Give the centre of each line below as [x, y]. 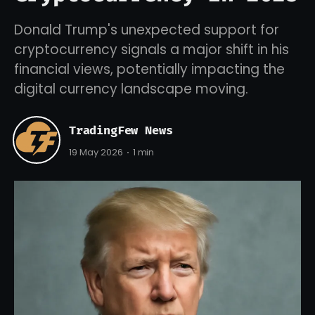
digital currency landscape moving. [131, 89]
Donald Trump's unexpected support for [147, 30]
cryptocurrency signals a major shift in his [152, 50]
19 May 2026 [96, 153]
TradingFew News [121, 130]
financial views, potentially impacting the [149, 69]
